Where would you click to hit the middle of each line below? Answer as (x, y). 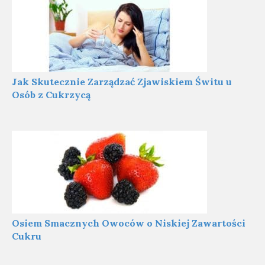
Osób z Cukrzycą (51, 94)
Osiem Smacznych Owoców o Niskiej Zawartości (129, 223)
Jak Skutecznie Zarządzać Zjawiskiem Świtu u (122, 81)
